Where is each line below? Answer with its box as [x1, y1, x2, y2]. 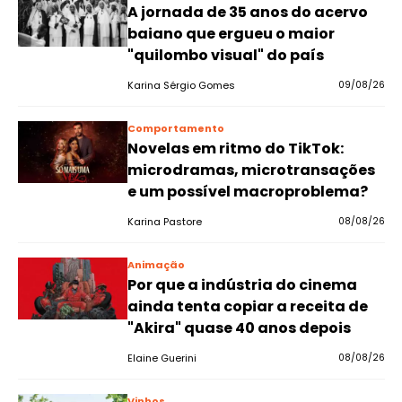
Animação [127, 258, 185, 272]
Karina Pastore [127, 214, 202, 229]
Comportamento [127, 121, 224, 135]
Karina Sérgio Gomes [127, 78, 235, 92]
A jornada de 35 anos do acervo [127, 2, 368, 22]
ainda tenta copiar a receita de [127, 296, 368, 317]
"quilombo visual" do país [127, 45, 324, 66]
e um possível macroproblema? [127, 181, 368, 202]
